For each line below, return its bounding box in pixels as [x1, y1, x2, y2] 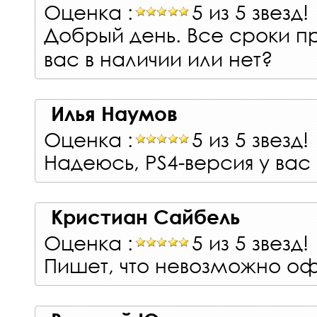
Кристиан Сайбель [51, 204, 240, 229]
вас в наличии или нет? [44, 45, 273, 70]
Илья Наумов [51, 100, 178, 125]
